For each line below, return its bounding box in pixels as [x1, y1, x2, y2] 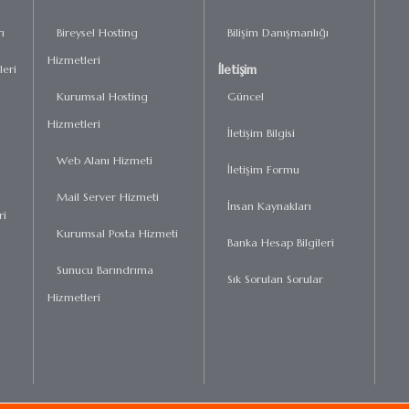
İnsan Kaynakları [226, 199, 311, 213]
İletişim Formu [226, 163, 299, 176]
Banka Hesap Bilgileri [226, 236, 334, 249]
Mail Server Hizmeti [57, 190, 160, 204]
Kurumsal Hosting [57, 89, 149, 103]
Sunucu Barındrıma [57, 263, 154, 277]
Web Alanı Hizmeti [57, 153, 153, 167]
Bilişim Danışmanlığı [226, 26, 329, 39]
